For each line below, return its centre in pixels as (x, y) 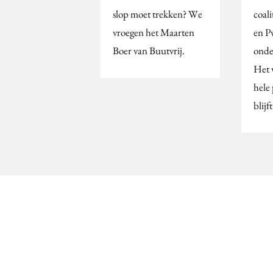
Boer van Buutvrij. (149, 50)
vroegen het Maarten (154, 32)
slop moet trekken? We (158, 14)
